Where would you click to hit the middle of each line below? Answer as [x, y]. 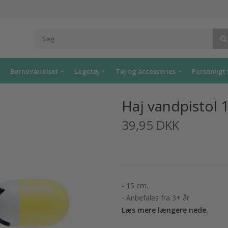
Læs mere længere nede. [165, 210]
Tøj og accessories [146, 71]
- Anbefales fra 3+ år [155, 198]
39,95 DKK [150, 125]
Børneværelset [34, 71]
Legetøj [87, 71]
